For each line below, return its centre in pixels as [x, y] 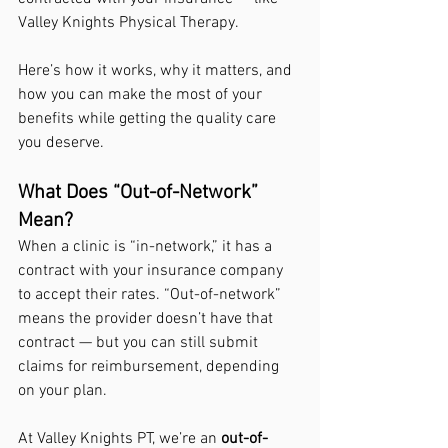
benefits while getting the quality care [149, 119]
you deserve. [61, 143]
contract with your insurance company [152, 271]
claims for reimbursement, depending [150, 367]
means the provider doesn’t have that [147, 319]
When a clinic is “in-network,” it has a [147, 247]
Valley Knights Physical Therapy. [128, 23]
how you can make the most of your [142, 95]
